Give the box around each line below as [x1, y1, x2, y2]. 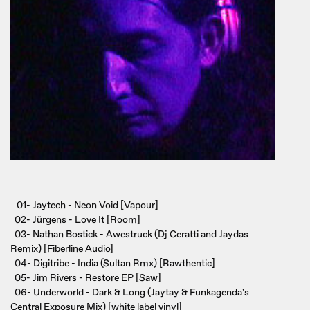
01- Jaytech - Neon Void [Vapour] [10, 199, 158, 212]
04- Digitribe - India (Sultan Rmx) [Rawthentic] [10, 257, 215, 270]
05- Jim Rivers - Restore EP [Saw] [10, 272, 161, 284]
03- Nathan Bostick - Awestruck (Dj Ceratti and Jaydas [10, 228, 248, 241]
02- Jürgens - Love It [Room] [10, 214, 140, 226]
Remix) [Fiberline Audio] [10, 243, 113, 255]
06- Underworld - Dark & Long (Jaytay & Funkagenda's [10, 286, 249, 299]
